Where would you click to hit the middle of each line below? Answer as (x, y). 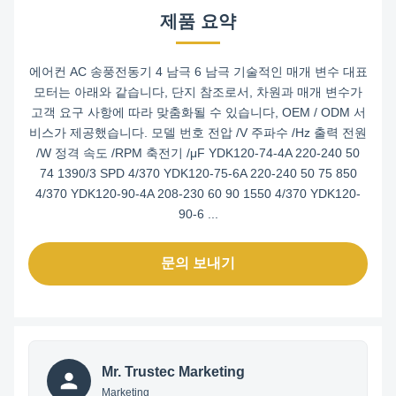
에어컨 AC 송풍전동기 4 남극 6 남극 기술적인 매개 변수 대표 (198, 72)
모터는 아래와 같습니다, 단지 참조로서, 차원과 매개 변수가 (198, 92)
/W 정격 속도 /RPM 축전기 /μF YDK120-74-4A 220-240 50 (198, 153)
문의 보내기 (198, 263)
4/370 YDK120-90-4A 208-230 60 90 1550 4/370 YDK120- (198, 194)
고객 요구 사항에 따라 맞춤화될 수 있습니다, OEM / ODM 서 (198, 112)
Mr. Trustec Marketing (173, 372)
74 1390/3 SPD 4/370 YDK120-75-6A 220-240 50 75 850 (198, 173)
